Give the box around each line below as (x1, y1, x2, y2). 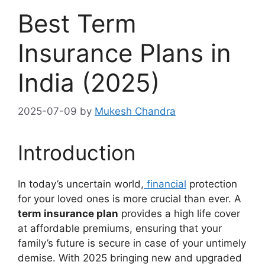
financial (144, 178, 186, 190)
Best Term (18, 8, 137, 38)
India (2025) (18, 67, 160, 98)
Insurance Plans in (18, 37, 231, 68)
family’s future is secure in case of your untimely (18, 237, 246, 250)
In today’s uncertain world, (18, 178, 144, 190)
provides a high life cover (118, 208, 240, 220)
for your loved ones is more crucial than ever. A (18, 193, 241, 205)
